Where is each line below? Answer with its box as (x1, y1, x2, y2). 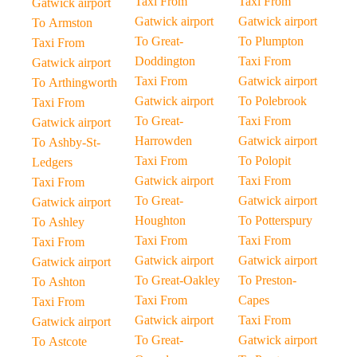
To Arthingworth (32, 76, 117, 89)
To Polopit (237, 154, 291, 167)
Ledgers (32, 155, 73, 169)
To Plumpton (237, 34, 304, 48)
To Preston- (237, 273, 296, 287)
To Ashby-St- (32, 135, 100, 149)
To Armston (32, 16, 92, 29)
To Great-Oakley (135, 273, 221, 287)
